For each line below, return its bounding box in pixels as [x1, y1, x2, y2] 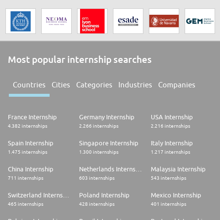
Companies [158, 81, 195, 89]
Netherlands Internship [136, 165, 142, 173]
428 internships [79, 201, 115, 207]
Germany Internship [79, 113, 135, 121]
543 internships [150, 175, 186, 181]
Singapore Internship [79, 139, 139, 147]
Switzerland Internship [63, 191, 69, 199]
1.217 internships [150, 149, 190, 155]
